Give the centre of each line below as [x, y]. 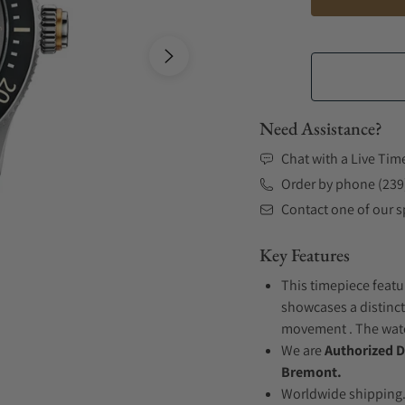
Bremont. [311, 372]
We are [303, 350]
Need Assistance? [321, 128]
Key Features [305, 255]
